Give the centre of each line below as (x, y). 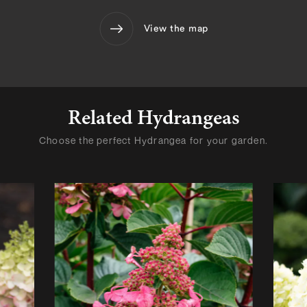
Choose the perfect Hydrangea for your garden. (153, 140)
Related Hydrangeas (153, 120)
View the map (176, 28)
